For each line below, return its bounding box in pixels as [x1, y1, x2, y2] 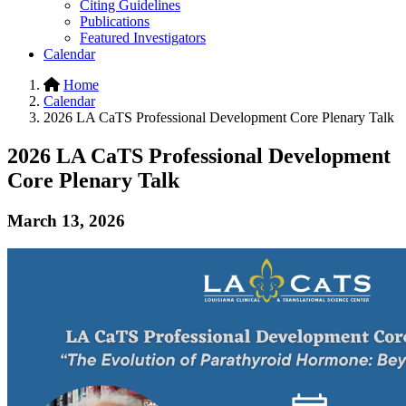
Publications [80, 14, 150, 29]
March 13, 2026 [7, 210, 125, 230]
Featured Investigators [80, 30, 206, 45]
